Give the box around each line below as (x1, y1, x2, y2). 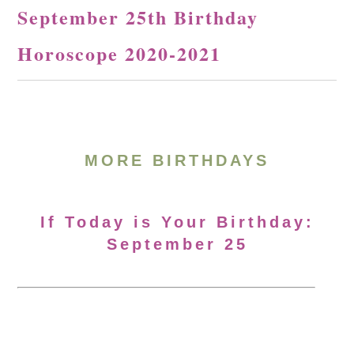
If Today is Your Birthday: (40, 213, 314, 231)
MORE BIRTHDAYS (85, 152, 269, 169)
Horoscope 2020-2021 (17, 40, 222, 67)
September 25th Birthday (17, 3, 259, 31)
